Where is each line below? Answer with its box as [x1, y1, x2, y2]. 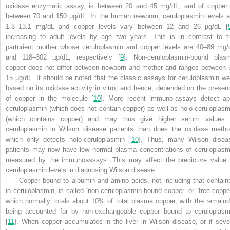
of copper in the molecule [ [6, 94, 93, 102]
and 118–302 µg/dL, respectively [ [6, 53, 120, 61]
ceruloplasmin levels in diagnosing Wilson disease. [6, 166, 157, 174]
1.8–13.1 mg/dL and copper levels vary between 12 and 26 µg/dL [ [6, 22, 228, 30]
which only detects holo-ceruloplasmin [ [6, 135, 131, 143]
